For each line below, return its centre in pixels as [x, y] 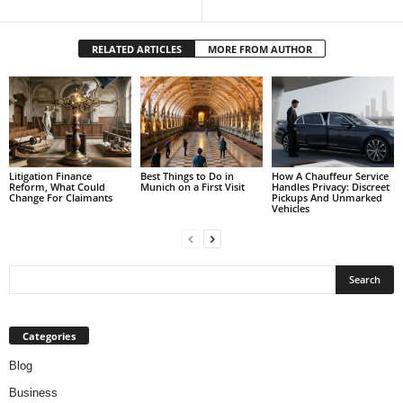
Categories [49, 336]
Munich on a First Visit [192, 187]
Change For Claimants [61, 198]
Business [33, 393]
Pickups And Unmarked [327, 198]
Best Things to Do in [187, 176]
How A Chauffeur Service [330, 176]
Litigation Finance [50, 176]
